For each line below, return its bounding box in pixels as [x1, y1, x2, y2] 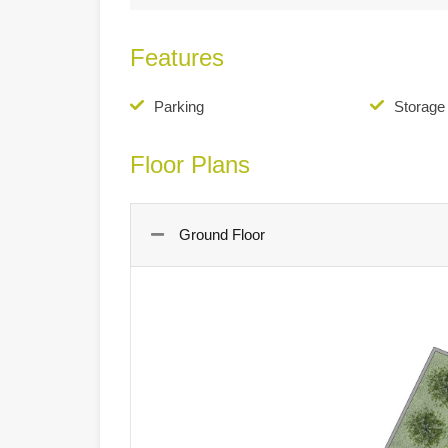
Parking [154, 97, 204, 115]
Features [130, 43, 224, 71]
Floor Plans [130, 150, 250, 178]
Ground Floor [179, 225, 265, 243]
